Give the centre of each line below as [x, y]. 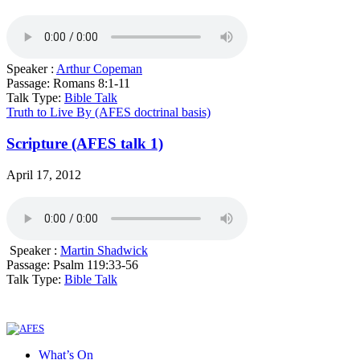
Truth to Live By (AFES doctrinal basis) [108, 112]
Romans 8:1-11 [92, 84]
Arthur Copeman [99, 69]
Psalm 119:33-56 [96, 264]
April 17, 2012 [44, 174]
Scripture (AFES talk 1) [85, 144]
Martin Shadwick [104, 250]
